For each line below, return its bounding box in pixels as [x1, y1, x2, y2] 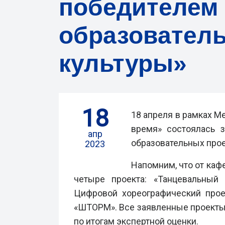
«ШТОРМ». [74, 202, 117, 212]
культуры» [59, 50, 187, 77]
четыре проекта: [74, 174, 147, 184]
